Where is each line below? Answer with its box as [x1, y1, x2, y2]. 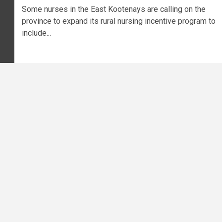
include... [21, 28, 51, 38]
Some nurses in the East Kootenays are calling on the [21, 4, 206, 14]
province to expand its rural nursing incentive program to [21, 16, 216, 26]
